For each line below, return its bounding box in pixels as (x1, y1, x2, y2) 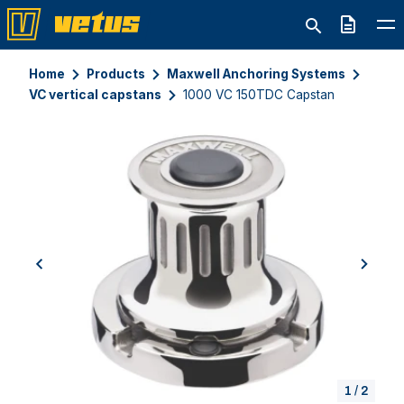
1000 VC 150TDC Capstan (183, 87, 335, 102)
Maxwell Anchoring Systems (167, 66, 345, 81)
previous (38, 264, 93, 282)
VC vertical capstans (29, 87, 161, 102)
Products (87, 66, 145, 81)
